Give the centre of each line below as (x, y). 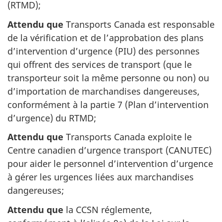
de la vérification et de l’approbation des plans (106, 37)
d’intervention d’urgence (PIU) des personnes (104, 51)
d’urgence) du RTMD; (52, 118)
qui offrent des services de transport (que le (100, 64)
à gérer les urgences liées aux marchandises (101, 177)
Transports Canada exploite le (128, 137)
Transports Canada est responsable (139, 24)
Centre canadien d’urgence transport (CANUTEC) (110, 150)
